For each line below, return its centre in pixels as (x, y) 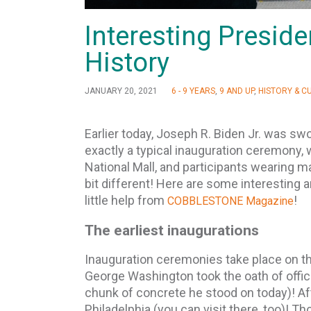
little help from (126, 200)
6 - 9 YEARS (193, 91)
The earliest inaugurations (172, 230)
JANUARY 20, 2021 (121, 91)
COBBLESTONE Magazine (230, 201)
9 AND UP (237, 91)
